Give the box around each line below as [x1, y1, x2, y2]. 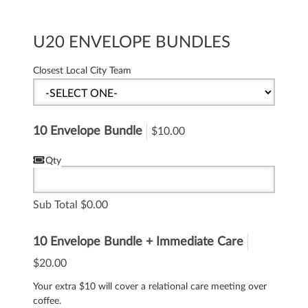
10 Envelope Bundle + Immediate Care [33, 236, 243, 248]
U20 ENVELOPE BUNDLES [33, 34, 230, 51]
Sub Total [33, 199, 78, 210]
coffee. [33, 296, 61, 306]
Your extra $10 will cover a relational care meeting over [33, 281, 267, 291]
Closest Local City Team [33, 65, 131, 76]
